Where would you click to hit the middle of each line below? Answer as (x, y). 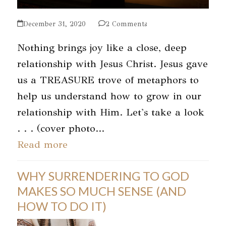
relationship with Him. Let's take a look (110, 112)
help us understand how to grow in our (109, 96)
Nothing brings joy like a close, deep (102, 47)
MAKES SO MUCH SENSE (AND (101, 191)
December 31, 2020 (54, 24)
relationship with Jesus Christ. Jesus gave (112, 64)
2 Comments (126, 24)
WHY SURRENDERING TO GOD (103, 176)
